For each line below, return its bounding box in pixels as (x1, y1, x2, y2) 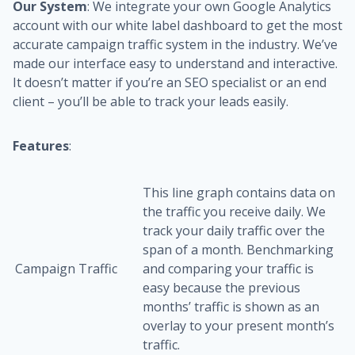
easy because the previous (143, 279, 300, 296)
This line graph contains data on (143, 184, 335, 201)
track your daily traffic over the (143, 222, 325, 239)
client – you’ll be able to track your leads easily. (13, 93, 288, 110)
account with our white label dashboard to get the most (13, 17, 342, 34)
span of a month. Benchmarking (143, 241, 334, 258)
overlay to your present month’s (143, 317, 334, 334)
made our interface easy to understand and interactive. (13, 55, 338, 72)
